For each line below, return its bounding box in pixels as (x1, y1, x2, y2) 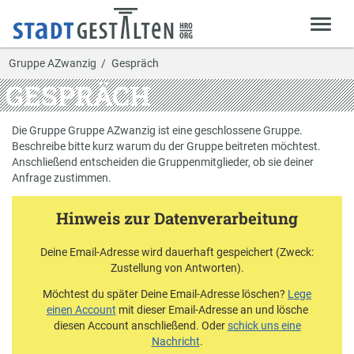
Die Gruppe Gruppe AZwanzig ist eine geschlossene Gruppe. (12, 123, 303, 137)
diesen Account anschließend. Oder (53, 319, 228, 333)
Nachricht (151, 335, 200, 348)
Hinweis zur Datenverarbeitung (56, 207, 298, 229)
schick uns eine (227, 319, 301, 333)
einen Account (46, 303, 116, 317)
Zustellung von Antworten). (110, 261, 244, 274)
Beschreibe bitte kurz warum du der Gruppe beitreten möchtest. (12, 139, 321, 153)
